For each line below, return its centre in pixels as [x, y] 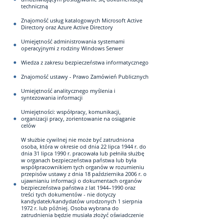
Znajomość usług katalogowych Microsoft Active [82, 20]
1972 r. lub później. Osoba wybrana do [70, 208]
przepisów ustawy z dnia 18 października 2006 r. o [84, 174]
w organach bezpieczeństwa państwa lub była [79, 160]
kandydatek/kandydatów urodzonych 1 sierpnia [82, 201]
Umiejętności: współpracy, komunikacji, [71, 112]
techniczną [34, 6]
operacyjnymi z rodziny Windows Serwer [72, 48]
